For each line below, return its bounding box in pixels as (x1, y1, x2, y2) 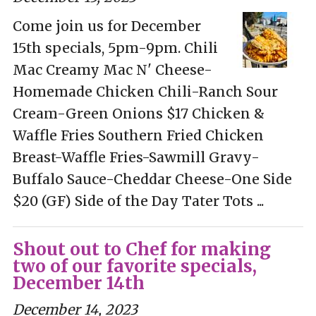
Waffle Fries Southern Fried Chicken (12, 126, 264, 144)
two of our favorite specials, (12, 255, 257, 277)
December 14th (12, 272, 145, 294)
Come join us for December (12, 17, 201, 35)
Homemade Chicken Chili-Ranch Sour (12, 83, 278, 100)
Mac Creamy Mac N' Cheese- (12, 61, 212, 78)
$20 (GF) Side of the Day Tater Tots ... (12, 192, 264, 209)
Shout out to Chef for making (12, 238, 271, 260)
